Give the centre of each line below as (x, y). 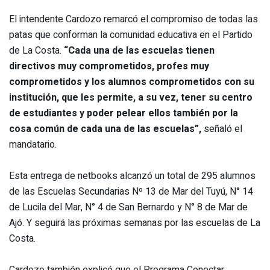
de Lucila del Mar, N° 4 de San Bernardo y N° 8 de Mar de (128, 207)
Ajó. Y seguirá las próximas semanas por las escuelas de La (135, 223)
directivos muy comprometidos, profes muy (109, 66)
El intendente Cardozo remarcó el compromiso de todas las (133, 19)
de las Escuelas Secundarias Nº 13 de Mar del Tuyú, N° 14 (131, 191)
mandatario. (33, 144)
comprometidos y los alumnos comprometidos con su (132, 82)
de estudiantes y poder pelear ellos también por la (124, 113)
